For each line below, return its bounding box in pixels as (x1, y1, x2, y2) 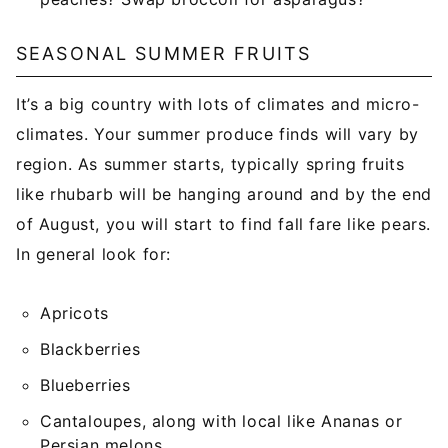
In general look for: (16, 244, 171, 264)
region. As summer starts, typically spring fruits (16, 154, 405, 174)
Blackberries (40, 339, 141, 359)
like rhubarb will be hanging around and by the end (16, 184, 433, 204)
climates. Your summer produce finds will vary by (16, 124, 419, 144)
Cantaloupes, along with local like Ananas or (40, 411, 403, 431)
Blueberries (40, 375, 131, 395)
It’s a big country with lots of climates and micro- (16, 94, 420, 114)
